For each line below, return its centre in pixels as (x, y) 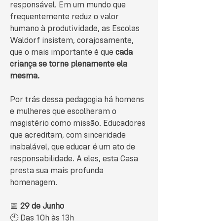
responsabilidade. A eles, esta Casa (74, 159)
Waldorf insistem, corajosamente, (72, 41)
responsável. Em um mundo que (68, 5)
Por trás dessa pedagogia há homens (77, 100)
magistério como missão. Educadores (78, 124)
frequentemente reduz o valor (64, 17)
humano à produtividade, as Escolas (75, 29)
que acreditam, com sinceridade (68, 135)
